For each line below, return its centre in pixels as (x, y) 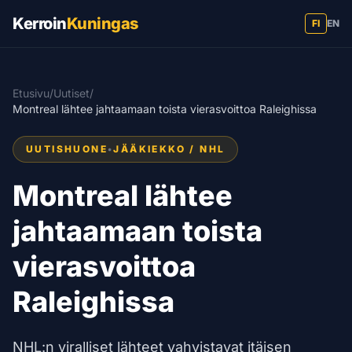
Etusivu (31, 93)
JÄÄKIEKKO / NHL (169, 149)
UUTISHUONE (67, 149)
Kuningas (102, 24)
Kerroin (40, 24)
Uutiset (71, 93)
